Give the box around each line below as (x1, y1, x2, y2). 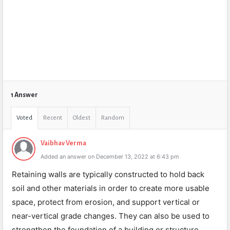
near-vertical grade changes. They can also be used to (12, 211, 209, 221)
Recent (43, 114, 62, 121)
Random (101, 114, 124, 121)
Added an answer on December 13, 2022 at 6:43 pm (41, 153, 179, 160)
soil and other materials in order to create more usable (12, 183, 209, 193)
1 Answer (11, 91, 38, 99)
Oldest (73, 114, 90, 121)
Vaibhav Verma (41, 140, 86, 147)
